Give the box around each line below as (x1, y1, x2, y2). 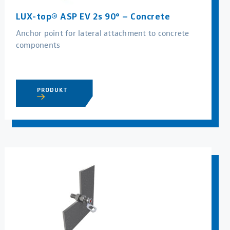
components (15, 39, 61, 51)
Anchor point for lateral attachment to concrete (15, 27, 189, 39)
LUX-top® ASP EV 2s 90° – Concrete (15, 11, 170, 22)
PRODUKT (36, 86, 70, 93)
